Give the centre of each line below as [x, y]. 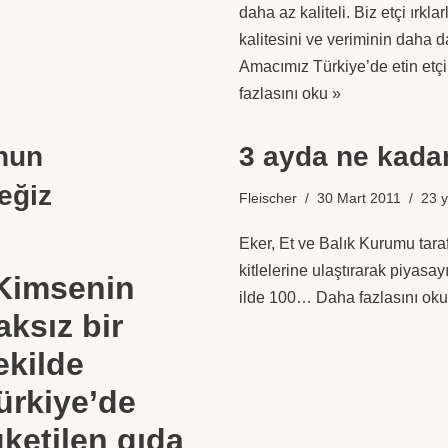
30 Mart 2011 [359, 198]
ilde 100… [277, 297]
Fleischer [268, 198]
